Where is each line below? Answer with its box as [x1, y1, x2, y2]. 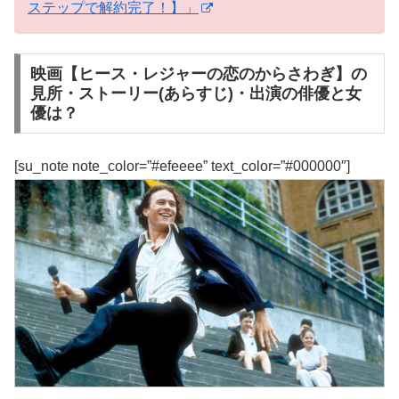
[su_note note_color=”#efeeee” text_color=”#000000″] [14, 158, 350, 174]
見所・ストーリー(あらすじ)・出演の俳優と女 [29, 85, 362, 103]
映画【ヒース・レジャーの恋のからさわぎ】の [29, 65, 367, 84]
